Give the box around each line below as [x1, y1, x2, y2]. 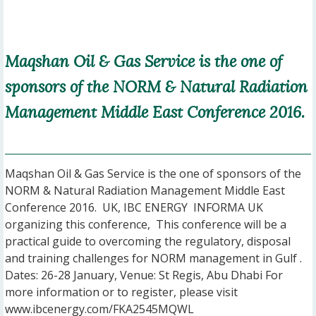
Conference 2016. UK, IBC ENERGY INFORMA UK [5, 200, 263, 216]
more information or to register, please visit [5, 284, 241, 300]
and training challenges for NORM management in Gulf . [5, 250, 302, 267]
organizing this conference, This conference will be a [5, 217, 286, 233]
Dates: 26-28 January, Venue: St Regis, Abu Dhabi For [5, 267, 283, 284]
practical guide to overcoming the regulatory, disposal [5, 233, 291, 250]
